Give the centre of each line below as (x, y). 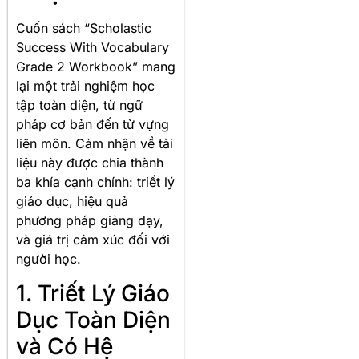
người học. (48, 259)
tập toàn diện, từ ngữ (79, 105)
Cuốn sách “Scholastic (84, 28)
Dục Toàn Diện (93, 319)
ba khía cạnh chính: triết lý (95, 182)
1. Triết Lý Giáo (93, 293)
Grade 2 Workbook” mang (96, 67)
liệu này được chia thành (90, 163)
